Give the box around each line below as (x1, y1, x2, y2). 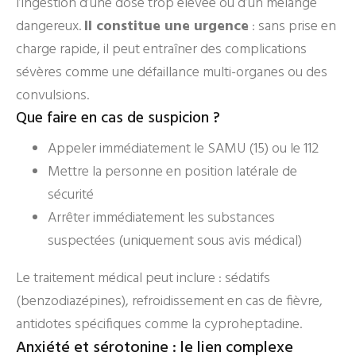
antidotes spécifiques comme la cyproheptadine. (16, 313, 302, 336)
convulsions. (16, 84, 89, 107)
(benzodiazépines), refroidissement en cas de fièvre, (16, 290, 323, 313)
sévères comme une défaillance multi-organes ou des (16, 61, 327, 84)
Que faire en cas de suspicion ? (16, 106, 220, 130)
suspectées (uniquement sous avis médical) (48, 230, 302, 253)
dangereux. (16, 15, 84, 38)
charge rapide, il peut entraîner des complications (16, 38, 307, 61)
